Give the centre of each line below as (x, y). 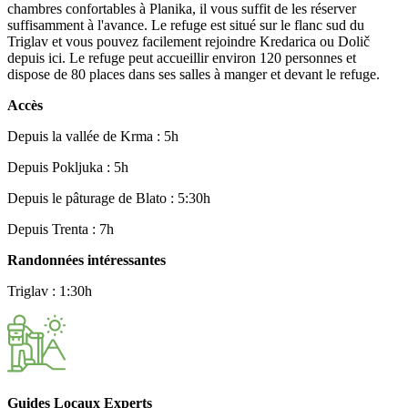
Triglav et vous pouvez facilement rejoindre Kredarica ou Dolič (189, 41)
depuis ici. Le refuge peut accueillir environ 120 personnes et (182, 57)
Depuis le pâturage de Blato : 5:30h (109, 198)
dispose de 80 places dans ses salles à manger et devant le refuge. (194, 74)
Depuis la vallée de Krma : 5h (93, 136)
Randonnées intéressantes (87, 260)
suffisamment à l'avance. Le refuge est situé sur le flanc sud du (186, 25)
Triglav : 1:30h (50, 291)
